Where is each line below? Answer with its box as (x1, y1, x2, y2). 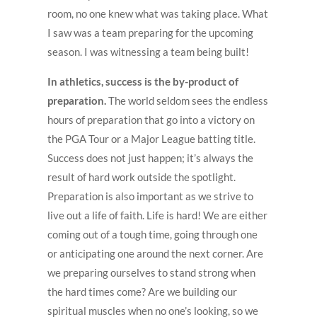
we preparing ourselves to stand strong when (47, 266, 256, 279)
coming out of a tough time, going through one (47, 228, 258, 241)
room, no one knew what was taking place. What (47, 7, 269, 21)
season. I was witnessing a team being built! (47, 45, 250, 59)
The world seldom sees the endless (106, 94, 269, 108)
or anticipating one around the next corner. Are (47, 247, 264, 260)
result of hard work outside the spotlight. (47, 171, 236, 184)
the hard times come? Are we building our (47, 285, 238, 299)
